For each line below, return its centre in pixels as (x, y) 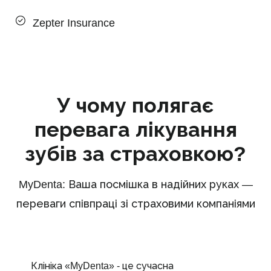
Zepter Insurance (74, 23)
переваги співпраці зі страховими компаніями (135, 204)
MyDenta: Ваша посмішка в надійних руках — (135, 184)
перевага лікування (135, 129)
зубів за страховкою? (135, 153)
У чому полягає (135, 105)
